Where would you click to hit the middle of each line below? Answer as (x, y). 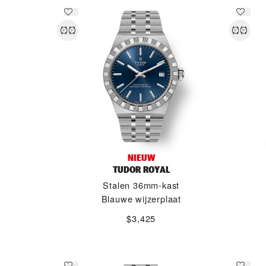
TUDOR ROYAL (141, 170)
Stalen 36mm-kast (141, 185)
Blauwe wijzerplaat (141, 199)
